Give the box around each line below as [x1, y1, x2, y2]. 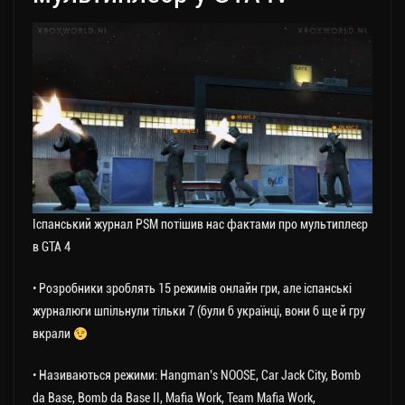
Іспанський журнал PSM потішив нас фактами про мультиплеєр [33, 217, 368, 232]
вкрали [33, 326, 73, 342]
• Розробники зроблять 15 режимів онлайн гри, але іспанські [33, 281, 352, 297]
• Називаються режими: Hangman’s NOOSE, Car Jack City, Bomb [33, 368, 361, 383]
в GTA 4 [33, 240, 71, 255]
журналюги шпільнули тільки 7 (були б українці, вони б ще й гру [33, 304, 365, 319]
